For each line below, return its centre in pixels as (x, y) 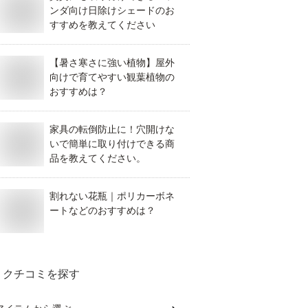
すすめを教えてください (102, 25)
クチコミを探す (41, 274)
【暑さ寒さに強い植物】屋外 (112, 63)
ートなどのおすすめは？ (102, 210)
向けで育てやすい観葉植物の (112, 77)
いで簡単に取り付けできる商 (112, 144)
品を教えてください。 (98, 158)
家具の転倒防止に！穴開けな (112, 129)
